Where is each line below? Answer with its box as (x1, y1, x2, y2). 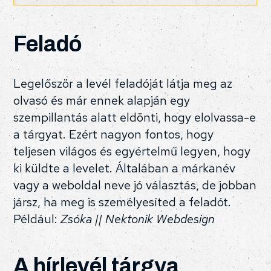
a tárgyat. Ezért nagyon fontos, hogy (13, 126, 214, 142)
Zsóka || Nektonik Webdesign (60, 211, 215, 227)
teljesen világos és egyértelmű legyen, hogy (13, 143, 251, 159)
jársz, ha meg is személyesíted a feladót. (13, 194, 232, 210)
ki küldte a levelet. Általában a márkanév (13, 160, 236, 176)
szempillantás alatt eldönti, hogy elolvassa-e (13, 109, 256, 125)
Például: (13, 211, 61, 227)
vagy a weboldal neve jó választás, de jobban (13, 177, 257, 193)
